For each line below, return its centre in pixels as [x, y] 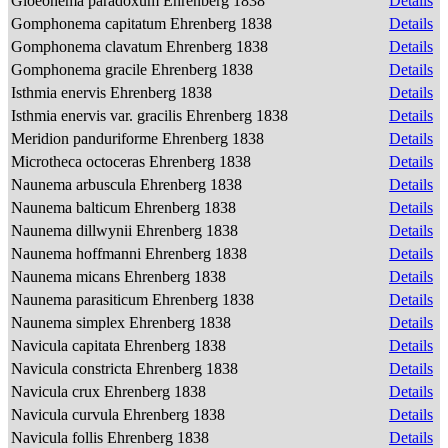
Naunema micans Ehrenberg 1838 [120, 276]
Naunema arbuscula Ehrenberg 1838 [128, 184]
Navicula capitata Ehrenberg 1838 [120, 345]
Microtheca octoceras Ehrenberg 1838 [133, 161]
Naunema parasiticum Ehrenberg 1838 [134, 299]
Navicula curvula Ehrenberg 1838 [120, 414]
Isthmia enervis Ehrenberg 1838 [113, 92]
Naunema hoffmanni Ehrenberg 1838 [131, 253]
